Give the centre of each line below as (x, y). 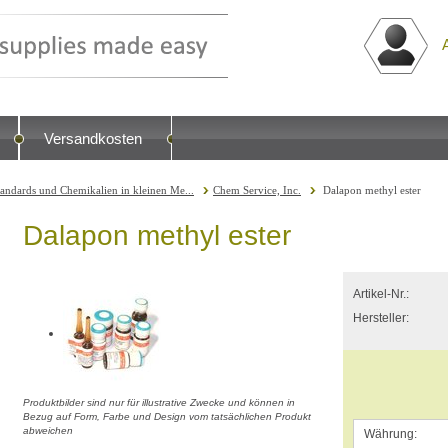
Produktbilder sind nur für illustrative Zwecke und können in (159, 402)
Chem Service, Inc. (257, 190)
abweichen (48, 430)
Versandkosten (93, 138)
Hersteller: (381, 318)
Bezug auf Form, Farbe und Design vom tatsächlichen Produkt (167, 416)
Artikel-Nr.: (381, 294)
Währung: (390, 434)
